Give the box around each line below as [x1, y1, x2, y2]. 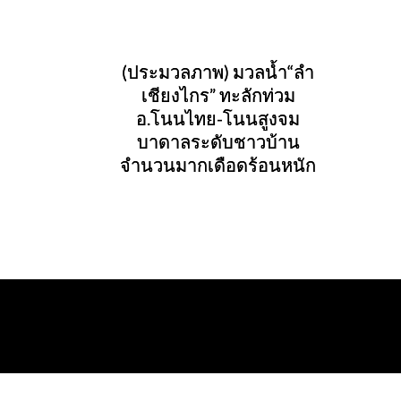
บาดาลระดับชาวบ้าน [136, 131, 300, 153]
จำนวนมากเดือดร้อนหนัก [120, 154, 316, 176]
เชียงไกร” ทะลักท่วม [141, 84, 295, 107]
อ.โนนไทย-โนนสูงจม [136, 107, 300, 130]
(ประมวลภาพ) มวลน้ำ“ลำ [122, 61, 314, 83]
